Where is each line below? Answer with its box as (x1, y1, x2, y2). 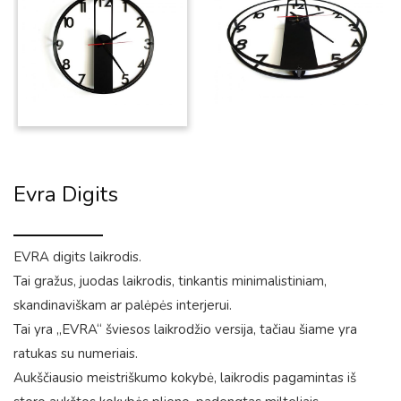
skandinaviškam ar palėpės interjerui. (13, 296, 232, 314)
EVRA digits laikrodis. (13, 248, 141, 266)
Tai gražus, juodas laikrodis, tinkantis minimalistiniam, (13, 272, 327, 290)
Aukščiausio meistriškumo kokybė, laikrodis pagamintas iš (13, 369, 356, 387)
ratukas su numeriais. (13, 345, 138, 363)
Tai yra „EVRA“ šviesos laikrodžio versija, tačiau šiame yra (13, 320, 357, 338)
